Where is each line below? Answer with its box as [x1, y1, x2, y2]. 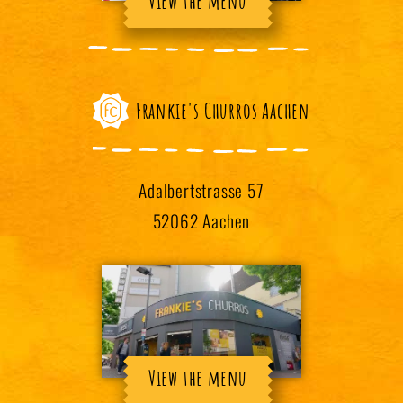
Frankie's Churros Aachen [135, 97, 311, 125]
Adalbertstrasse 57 [139, 177, 264, 204]
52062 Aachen [152, 208, 251, 235]
